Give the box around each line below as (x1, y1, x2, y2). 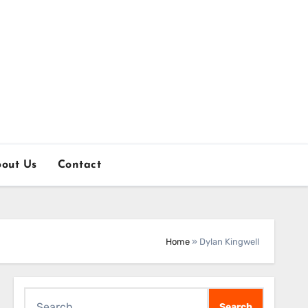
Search (23, 289, 60, 302)
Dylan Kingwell (199, 236, 259, 247)
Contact (57, 159, 102, 170)
